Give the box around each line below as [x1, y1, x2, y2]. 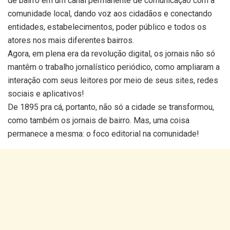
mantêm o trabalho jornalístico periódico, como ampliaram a [8, 62, 220, 72]
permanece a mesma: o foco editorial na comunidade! [8, 129, 199, 139]
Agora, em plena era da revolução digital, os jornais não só [8, 49, 215, 59]
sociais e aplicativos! [8, 89, 84, 99]
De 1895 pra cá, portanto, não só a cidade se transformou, [8, 102, 214, 112]
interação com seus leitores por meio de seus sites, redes [8, 75, 218, 86]
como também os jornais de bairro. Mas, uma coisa [8, 116, 189, 126]
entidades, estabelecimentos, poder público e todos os [8, 22, 206, 32]
